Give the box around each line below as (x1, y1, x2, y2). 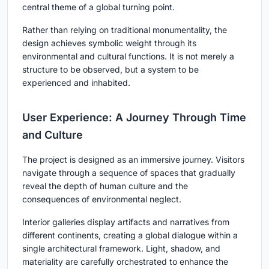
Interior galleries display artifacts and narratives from (22, 216, 229, 227)
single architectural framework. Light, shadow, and (22, 243, 220, 253)
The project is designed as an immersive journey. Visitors (22, 154, 244, 165)
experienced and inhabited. (22, 77, 130, 88)
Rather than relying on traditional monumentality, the (22, 24, 227, 35)
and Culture (22, 128, 83, 141)
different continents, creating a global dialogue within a (22, 229, 238, 240)
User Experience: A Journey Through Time (22, 110, 246, 124)
